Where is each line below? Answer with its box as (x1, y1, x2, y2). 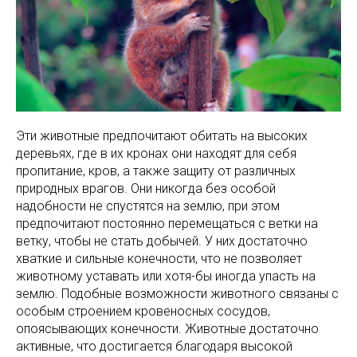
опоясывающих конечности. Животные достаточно (16, 320, 319, 336)
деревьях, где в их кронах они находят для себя (16, 145, 296, 161)
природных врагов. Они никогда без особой (16, 180, 276, 196)
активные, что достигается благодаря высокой (16, 338, 292, 354)
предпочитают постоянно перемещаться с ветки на (16, 215, 318, 231)
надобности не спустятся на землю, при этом (16, 198, 280, 214)
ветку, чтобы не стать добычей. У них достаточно (16, 233, 308, 249)
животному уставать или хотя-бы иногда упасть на (16, 268, 316, 284)
